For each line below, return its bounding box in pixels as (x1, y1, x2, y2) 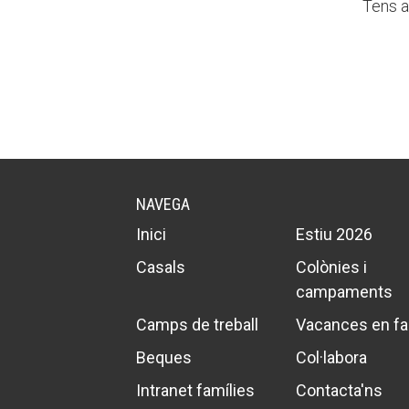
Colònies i (295, 257, 367, 277)
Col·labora (295, 347, 367, 367)
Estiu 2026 (295, 224, 372, 244)
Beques (136, 347, 193, 367)
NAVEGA (136, 194, 191, 214)
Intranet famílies (136, 380, 256, 400)
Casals (136, 257, 186, 277)
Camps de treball (136, 314, 259, 334)
